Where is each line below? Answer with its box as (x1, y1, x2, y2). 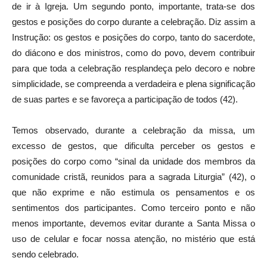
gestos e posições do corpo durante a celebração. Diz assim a (12, 16, 255, 27)
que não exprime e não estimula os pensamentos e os (12, 187, 255, 197)
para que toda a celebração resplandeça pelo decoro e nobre (12, 63, 255, 73)
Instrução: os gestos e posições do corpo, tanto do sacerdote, (12, 32, 255, 42)
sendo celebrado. (12, 249, 79, 259)
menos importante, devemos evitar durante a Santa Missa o (12, 218, 255, 228)
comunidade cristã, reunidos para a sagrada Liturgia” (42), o (12, 171, 255, 182)
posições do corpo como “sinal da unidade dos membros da (12, 156, 255, 166)
